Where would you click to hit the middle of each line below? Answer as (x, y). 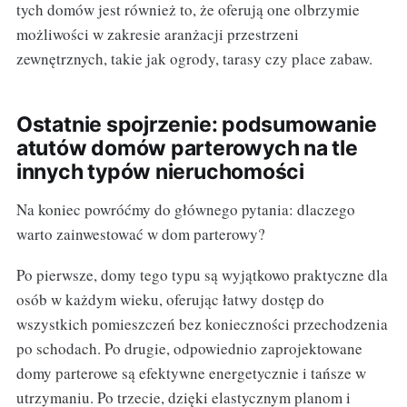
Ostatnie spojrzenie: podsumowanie (196, 124)
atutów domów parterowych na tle (187, 148)
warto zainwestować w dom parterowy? (140, 233)
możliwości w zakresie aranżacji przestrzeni (157, 34)
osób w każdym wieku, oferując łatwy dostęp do (170, 299)
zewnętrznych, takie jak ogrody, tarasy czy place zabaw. (194, 58)
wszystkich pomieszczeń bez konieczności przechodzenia (202, 323)
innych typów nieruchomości (160, 171)
